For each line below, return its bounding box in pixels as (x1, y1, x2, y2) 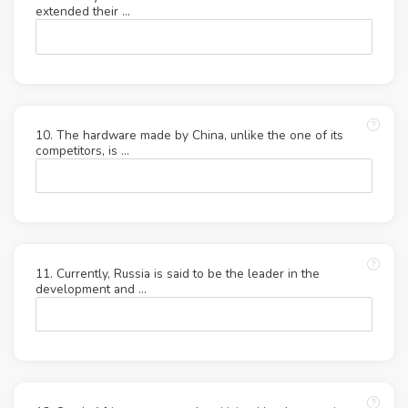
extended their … (36, 3, 130, 21)
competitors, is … (36, 141, 129, 159)
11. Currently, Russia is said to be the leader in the (36, 264, 320, 282)
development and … (36, 280, 147, 298)
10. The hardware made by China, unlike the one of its (36, 126, 343, 144)
